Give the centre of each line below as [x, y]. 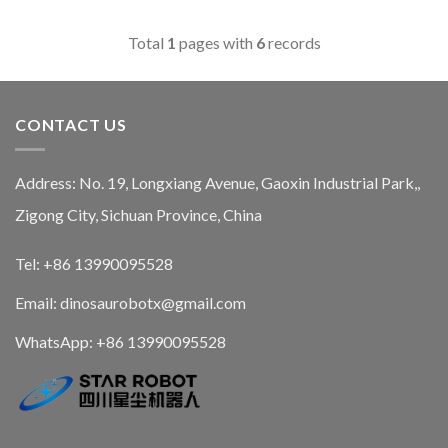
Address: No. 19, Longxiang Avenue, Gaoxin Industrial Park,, [217, 182]
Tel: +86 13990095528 [94, 263]
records [292, 43]
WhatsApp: [55, 341]
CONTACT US [71, 125]
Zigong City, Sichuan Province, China [138, 214]
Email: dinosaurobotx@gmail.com [130, 302]
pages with [215, 43]
